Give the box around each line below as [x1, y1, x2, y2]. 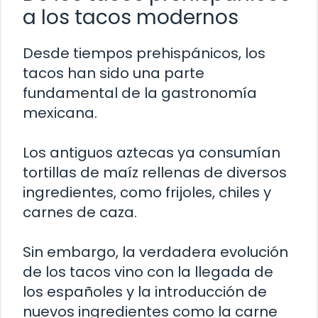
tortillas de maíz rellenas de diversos [23, 163, 287, 183]
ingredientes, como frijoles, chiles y [23, 182, 271, 203]
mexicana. [23, 103, 97, 124]
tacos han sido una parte [23, 63, 204, 84]
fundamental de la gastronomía [23, 83, 257, 104]
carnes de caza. [23, 202, 137, 223]
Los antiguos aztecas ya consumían [23, 143, 280, 163]
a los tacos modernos [23, 4, 238, 32]
